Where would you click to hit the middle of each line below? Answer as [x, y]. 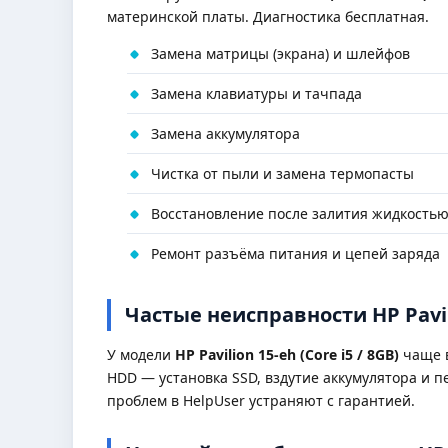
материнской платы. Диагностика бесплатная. [268, 16]
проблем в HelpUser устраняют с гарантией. [261, 400]
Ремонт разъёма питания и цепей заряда [295, 253]
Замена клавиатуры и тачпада [256, 93]
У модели [141, 354]
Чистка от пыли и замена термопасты [282, 173]
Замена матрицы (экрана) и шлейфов [280, 53]
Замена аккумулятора [225, 133]
